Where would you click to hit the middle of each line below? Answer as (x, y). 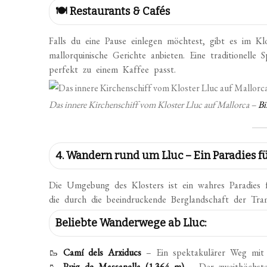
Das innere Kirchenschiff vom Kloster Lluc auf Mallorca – (154, 105)
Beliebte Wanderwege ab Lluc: (131, 223)
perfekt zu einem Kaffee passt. (113, 69)
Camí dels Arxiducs (103, 252)
